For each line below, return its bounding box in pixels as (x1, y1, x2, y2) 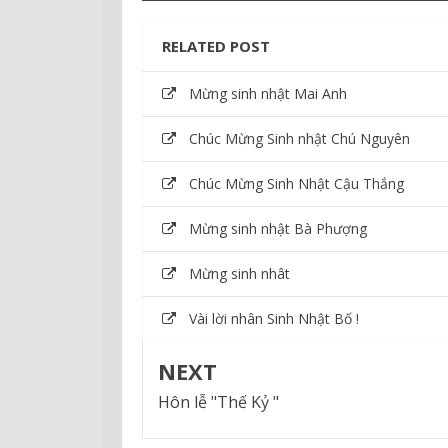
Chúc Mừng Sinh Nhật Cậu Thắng (189, 173, 404, 193)
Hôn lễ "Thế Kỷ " (158, 390, 279, 413)
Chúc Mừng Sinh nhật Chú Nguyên (189, 128, 410, 148)
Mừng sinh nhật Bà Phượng (189, 218, 367, 238)
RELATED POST (162, 35, 270, 56)
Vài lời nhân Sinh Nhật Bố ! (189, 308, 359, 328)
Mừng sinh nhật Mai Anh (189, 83, 347, 103)
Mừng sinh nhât (189, 263, 290, 283)
